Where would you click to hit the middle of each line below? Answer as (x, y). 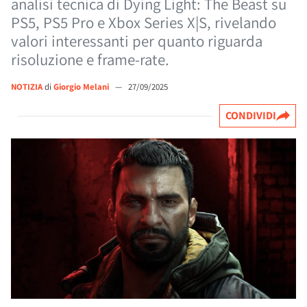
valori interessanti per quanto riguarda (137, 41)
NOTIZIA (27, 87)
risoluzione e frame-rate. (90, 60)
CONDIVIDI (251, 115)
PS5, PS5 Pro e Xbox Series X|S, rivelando (144, 23)
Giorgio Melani (82, 87)
